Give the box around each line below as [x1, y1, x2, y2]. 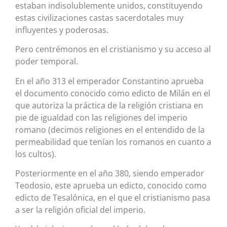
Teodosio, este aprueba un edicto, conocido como [15, 179, 207, 191]
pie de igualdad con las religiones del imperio [15, 111, 187, 123]
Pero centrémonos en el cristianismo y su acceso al [15, 44, 211, 55]
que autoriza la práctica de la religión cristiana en [15, 99, 203, 111]
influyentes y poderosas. [15, 24, 108, 35]
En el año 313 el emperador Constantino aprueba [15, 75, 204, 87]
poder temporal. [15, 56, 78, 67]
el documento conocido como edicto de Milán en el [15, 87, 210, 99]
